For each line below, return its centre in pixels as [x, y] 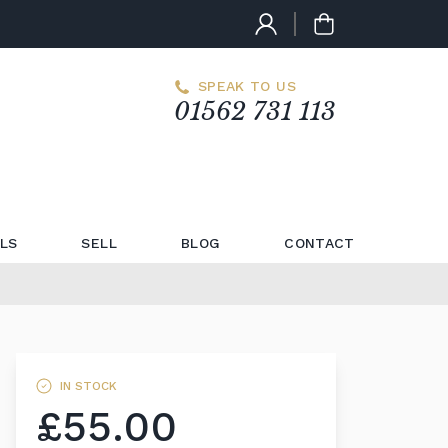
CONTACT [319, 243]
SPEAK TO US [247, 86]
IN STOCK [88, 386]
